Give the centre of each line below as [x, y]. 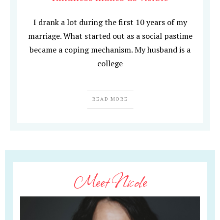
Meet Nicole [110, 181]
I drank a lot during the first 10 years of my [110, 22]
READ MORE [110, 99]
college [110, 64]
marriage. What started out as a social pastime [110, 36]
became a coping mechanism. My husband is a [110, 50]
